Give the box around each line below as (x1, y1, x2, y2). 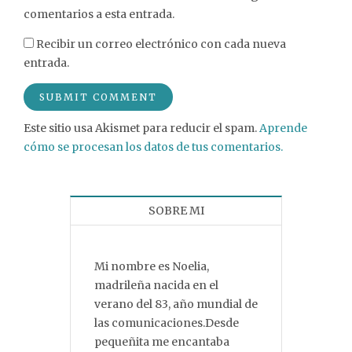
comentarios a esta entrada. (24, 7, 174, 22)
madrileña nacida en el (94, 278, 218, 293)
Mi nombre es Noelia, (94, 259, 209, 274)
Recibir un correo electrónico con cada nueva (36, 37, 286, 52)
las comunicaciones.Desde (94, 316, 239, 331)
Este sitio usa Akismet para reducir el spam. (24, 121, 259, 136)
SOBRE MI (148, 203, 204, 218)
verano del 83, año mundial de (94, 297, 258, 312)
